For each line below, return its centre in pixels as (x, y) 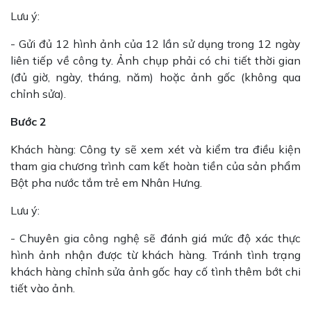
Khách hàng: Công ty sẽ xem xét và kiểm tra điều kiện (155, 149)
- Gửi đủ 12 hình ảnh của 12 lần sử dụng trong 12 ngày (155, 44)
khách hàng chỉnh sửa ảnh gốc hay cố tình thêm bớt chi (155, 271)
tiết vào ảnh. (43, 288)
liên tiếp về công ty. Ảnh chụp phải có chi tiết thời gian (155, 60)
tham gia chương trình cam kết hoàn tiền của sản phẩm (155, 166)
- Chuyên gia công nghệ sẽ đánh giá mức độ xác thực (155, 238)
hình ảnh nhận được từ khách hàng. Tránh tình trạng (155, 255)
